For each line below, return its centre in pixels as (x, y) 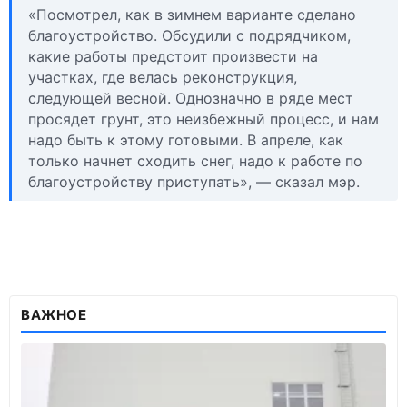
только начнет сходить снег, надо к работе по (195, 161)
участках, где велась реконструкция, (163, 78)
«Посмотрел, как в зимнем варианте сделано (192, 15)
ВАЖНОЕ (54, 315)
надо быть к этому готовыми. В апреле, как (186, 140)
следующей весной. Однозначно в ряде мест (191, 99)
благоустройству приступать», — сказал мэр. (194, 182)
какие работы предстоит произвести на (173, 57)
